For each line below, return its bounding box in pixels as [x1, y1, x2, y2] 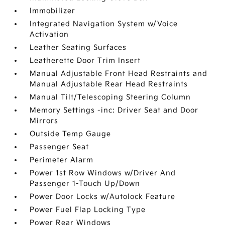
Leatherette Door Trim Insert [30, 56, 141, 65]
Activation [30, 30, 69, 39]
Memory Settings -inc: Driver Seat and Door [30, 106, 199, 115]
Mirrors [30, 117, 59, 126]
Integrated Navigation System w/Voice [30, 20, 178, 29]
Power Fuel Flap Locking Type [30, 205, 146, 214]
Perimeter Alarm [30, 156, 94, 165]
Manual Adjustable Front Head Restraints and [30, 69, 208, 78]
